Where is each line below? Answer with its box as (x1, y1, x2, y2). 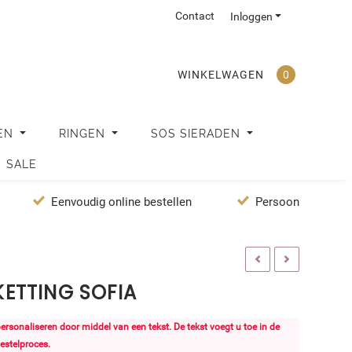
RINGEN (59, 127, 109, 141)
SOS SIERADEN (151, 127, 244, 141)
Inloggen (229, 10, 273, 23)
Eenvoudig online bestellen (51, 195, 192, 210)
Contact (174, 9, 214, 22)
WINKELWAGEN (177, 68, 264, 82)
